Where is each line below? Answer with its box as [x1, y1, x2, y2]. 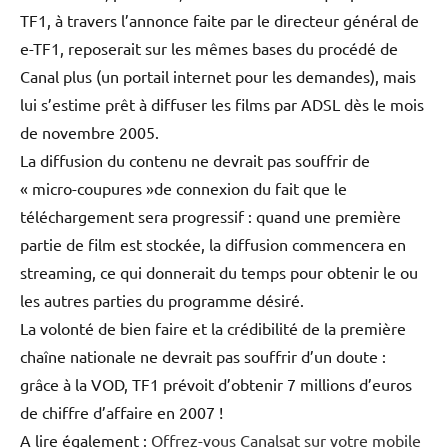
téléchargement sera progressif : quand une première [20, 205, 401, 226]
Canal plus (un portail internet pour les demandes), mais [20, 65, 416, 86]
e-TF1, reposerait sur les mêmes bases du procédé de [20, 37, 398, 58]
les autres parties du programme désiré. [20, 289, 304, 310]
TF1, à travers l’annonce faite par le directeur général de [20, 9, 419, 30]
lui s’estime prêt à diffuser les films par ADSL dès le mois [20, 93, 424, 114]
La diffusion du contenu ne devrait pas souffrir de [20, 149, 370, 170]
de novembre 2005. [20, 121, 159, 142]
